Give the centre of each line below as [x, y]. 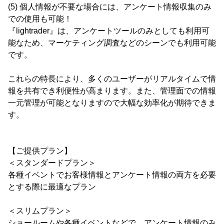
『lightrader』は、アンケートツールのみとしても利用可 [109, 31]
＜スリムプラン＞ [40, 211]
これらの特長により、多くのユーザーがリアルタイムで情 [112, 79]
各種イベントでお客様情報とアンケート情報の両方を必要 [112, 175]
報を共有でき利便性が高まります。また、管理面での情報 [112, 91]
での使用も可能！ [40, 19]
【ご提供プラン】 [40, 151]
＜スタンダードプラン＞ [52, 163]
